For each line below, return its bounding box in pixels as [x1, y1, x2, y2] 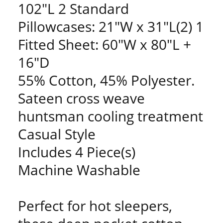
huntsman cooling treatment [18, 107, 203, 125]
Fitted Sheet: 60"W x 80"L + [18, 35, 191, 54]
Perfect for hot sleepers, [18, 196, 172, 215]
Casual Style [18, 124, 96, 143]
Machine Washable [18, 160, 140, 179]
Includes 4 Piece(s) [18, 142, 135, 161]
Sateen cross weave [18, 89, 145, 108]
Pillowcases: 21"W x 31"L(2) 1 [18, 17, 204, 36]
